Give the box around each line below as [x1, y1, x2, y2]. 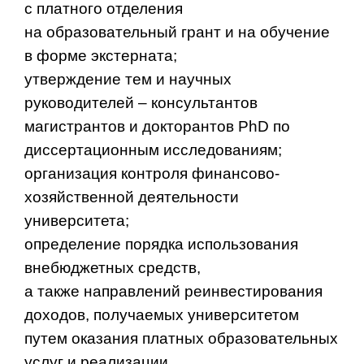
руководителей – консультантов [24, 93, 258, 111]
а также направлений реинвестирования [24, 282, 323, 300]
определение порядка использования [24, 235, 298, 253]
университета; [24, 211, 129, 229]
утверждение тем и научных [24, 70, 232, 88]
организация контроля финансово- [24, 164, 279, 182]
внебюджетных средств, [24, 258, 201, 276]
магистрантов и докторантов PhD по [24, 117, 290, 135]
